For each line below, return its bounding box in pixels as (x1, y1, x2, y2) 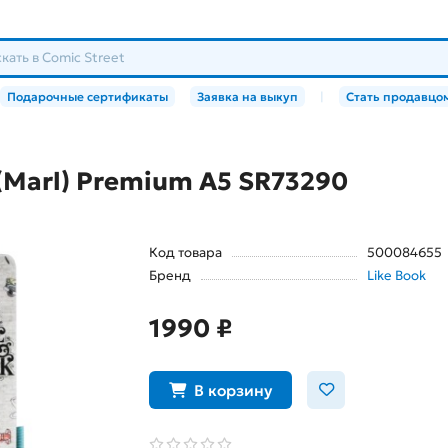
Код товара (149, 244, 222, 262)
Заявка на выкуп (197, 89, 298, 105)
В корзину (194, 380, 272, 400)
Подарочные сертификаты (7, 89, 168, 105)
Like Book (366, 267, 426, 285)
